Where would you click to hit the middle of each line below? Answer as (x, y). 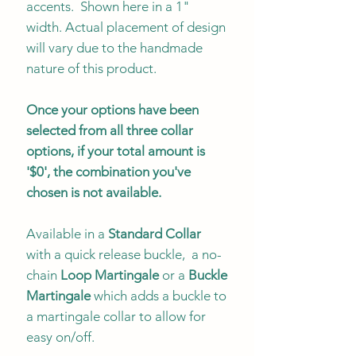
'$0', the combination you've (108, 171)
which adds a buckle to (160, 295)
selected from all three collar (110, 130)
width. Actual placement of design (126, 27)
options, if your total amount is (116, 151)
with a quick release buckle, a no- (124, 254)
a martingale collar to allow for (116, 316)
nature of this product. (91, 68)
